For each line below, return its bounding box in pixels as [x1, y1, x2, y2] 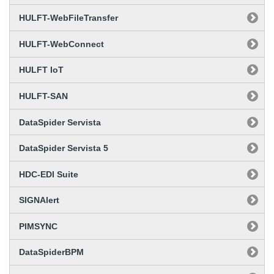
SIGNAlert [19, 195, 59, 206]
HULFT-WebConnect [19, 39, 104, 49]
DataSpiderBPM [19, 247, 84, 257]
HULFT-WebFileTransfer [19, 13, 118, 23]
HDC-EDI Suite [19, 169, 78, 179]
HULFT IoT [19, 65, 64, 75]
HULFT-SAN [19, 91, 68, 101]
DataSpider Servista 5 [19, 143, 108, 154]
